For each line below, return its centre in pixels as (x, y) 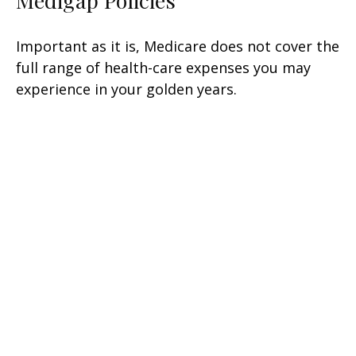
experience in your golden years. (126, 89)
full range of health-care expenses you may (163, 68)
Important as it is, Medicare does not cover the (178, 46)
